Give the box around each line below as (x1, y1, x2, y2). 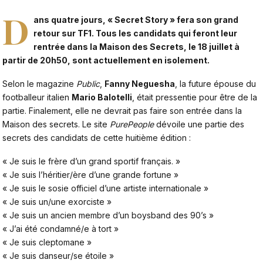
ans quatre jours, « (33, 15, 115, 25)
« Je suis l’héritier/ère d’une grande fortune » (2, 169, 178, 180)
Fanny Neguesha (104, 79, 175, 89)
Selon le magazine (2, 79, 76, 89)
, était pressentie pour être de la (132, 92, 257, 103)
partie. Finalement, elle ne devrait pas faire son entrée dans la (2, 106, 242, 116)
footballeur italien (2, 92, 72, 103)
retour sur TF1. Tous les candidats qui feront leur (33, 28, 238, 39)
